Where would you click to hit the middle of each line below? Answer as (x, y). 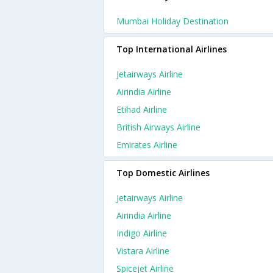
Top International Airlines (172, 49)
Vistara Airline (143, 251)
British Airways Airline (158, 127)
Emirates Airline (147, 145)
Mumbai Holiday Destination (172, 21)
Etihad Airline (142, 109)
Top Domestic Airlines (163, 173)
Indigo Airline (142, 233)
